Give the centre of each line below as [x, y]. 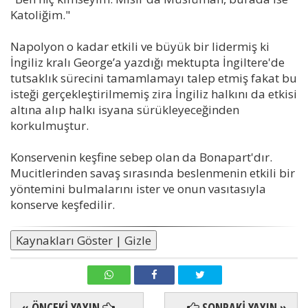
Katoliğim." [40, 14]
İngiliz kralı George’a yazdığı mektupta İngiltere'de [147, 62]
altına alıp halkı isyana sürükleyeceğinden [125, 109]
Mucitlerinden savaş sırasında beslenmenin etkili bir [153, 173]
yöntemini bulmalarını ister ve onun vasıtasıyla [138, 188]
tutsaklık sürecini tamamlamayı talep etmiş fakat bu [154, 78]
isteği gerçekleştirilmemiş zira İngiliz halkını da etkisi [154, 93]
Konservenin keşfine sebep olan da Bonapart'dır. [141, 157]
